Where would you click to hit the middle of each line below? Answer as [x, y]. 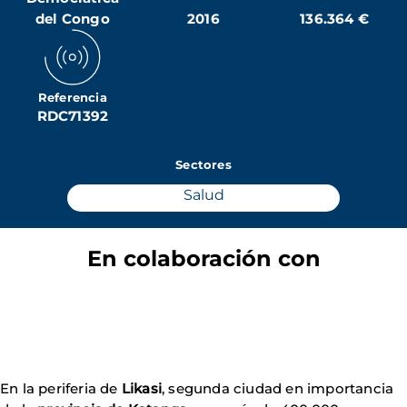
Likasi [142, 388]
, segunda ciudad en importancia [278, 388]
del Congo [72, 19]
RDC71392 [73, 116]
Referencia [72, 97]
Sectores [203, 164]
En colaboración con [203, 258]
